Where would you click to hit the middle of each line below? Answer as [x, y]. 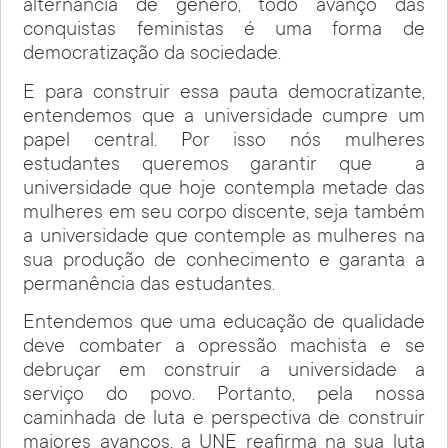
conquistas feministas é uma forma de [224, 31]
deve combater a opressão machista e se [224, 348]
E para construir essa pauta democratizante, [224, 93]
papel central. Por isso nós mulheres [224, 141]
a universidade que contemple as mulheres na [224, 237]
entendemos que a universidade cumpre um [224, 117]
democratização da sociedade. [152, 55]
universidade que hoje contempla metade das [224, 189]
